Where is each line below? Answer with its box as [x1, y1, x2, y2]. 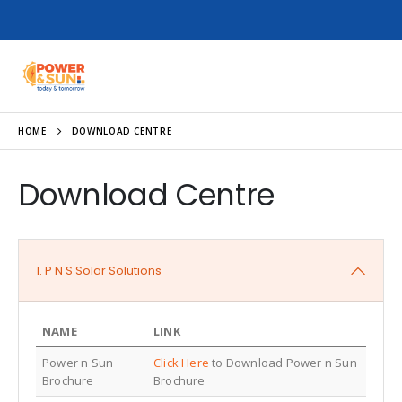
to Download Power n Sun [209, 354, 357, 371]
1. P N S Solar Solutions [35, 261, 162, 279]
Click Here [153, 354, 209, 371]
